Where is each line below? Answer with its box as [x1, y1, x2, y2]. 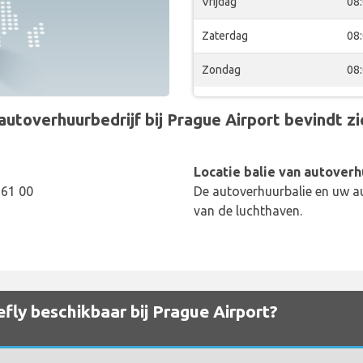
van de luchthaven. [194, 203, 302, 218]
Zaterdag [202, 29, 248, 42]
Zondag [202, 63, 241, 76]
